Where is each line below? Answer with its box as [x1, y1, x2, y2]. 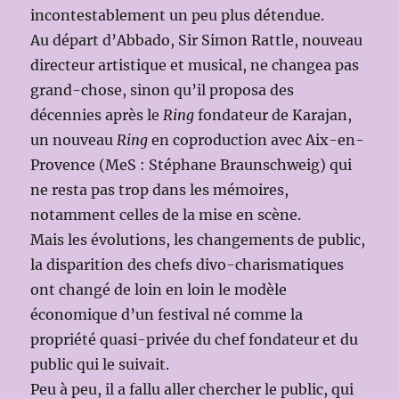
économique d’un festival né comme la [30, 305, 304, 324]
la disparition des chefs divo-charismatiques [30, 256, 345, 274]
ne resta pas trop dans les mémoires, [30, 181, 289, 199]
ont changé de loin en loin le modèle [30, 281, 288, 299]
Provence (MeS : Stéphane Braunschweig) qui [30, 156, 353, 175]
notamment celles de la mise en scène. [30, 206, 302, 224]
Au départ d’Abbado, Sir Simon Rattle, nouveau [30, 31, 363, 50]
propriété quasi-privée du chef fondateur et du [30, 330, 359, 349]
